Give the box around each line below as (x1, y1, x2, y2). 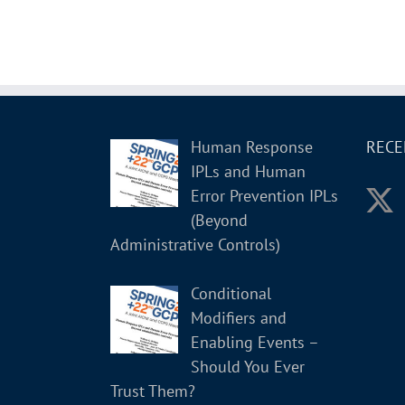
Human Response (190, 136, 313, 157)
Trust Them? (110, 380, 195, 401)
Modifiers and (190, 306, 287, 328)
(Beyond (190, 209, 248, 231)
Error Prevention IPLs (190, 184, 338, 206)
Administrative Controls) (110, 233, 280, 255)
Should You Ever (190, 355, 305, 377)
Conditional (190, 282, 271, 304)
